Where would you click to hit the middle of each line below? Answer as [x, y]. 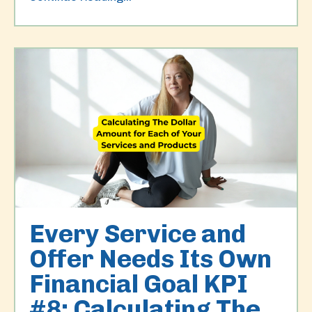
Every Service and [138, 233]
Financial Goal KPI [139, 283]
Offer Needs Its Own [150, 258]
